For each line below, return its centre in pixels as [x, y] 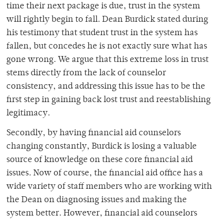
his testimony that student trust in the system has [102, 33]
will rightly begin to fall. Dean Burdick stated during [107, 20]
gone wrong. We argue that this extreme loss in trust [108, 60]
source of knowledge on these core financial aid [100, 160]
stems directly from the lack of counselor [86, 74]
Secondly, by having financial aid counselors [94, 134]
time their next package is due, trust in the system [103, 7]
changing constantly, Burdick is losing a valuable [102, 147]
